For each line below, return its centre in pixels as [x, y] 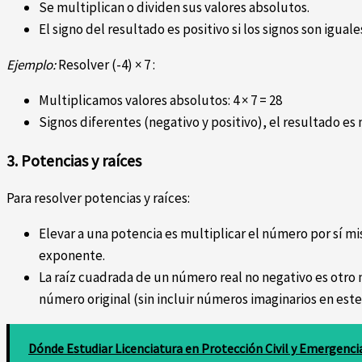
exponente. [72, 255]
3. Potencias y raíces [74, 160]
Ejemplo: [31, 65]
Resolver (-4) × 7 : [105, 65]
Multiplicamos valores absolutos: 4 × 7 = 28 [160, 101]
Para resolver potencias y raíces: [98, 198]
